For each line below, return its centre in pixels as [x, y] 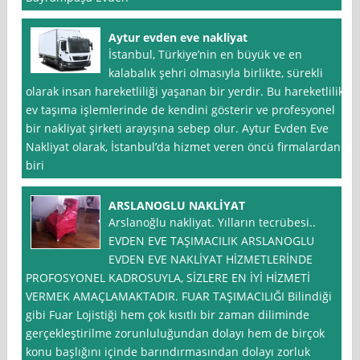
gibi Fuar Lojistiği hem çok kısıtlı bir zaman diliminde [168, 315]
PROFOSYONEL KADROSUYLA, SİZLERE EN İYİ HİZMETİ [168, 278]
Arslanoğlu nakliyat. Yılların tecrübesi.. [213, 223]
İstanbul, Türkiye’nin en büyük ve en [206, 55]
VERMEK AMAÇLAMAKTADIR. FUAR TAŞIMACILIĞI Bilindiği [179, 297]
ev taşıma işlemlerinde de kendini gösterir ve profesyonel [181, 110]
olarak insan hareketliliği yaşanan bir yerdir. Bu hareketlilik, [186, 92]
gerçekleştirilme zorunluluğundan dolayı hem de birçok [176, 333]
